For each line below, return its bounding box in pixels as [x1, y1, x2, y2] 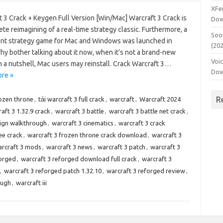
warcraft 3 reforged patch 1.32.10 [3, 167, 102, 174]
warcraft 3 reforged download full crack [20, 155, 137, 162]
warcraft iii [15, 179, 47, 186]
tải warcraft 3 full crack [38, 96, 105, 103]
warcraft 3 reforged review [106, 167, 185, 174]
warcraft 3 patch [97, 143, 145, 150]
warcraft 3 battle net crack [109, 108, 186, 114]
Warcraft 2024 [139, 96, 181, 103]
